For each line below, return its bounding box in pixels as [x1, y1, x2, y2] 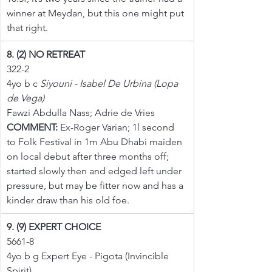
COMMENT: [7, 121, 58, 133]
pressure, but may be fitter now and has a [7, 179, 186, 191]
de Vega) [7, 92, 44, 104]
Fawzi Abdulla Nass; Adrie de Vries [7, 106, 155, 118]
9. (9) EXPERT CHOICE [7, 220, 101, 233]
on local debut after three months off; [7, 150, 171, 162]
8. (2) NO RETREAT [7, 48, 85, 60]
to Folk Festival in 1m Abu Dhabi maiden [7, 135, 185, 148]
